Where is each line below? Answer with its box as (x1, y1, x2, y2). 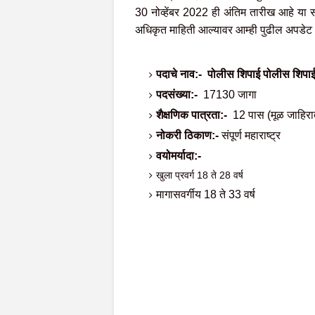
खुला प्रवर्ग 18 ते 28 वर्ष (156, 169, 243, 181)
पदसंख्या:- (156, 89, 200, 101)
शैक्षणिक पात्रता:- (156, 109, 230, 121)
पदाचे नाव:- (156, 68, 205, 80)
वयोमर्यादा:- (156, 150, 201, 162)
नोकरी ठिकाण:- (156, 129, 219, 141)
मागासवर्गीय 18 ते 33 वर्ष (156, 188, 255, 200)
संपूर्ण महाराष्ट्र (219, 129, 281, 141)
